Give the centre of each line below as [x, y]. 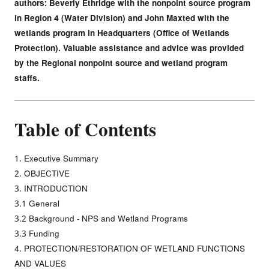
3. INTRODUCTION [51, 189]
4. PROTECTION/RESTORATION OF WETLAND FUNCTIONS [130, 249]
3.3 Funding [37, 234]
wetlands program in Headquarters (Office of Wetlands [122, 33]
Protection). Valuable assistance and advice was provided [129, 48]
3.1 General [37, 204]
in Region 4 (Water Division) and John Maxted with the [122, 18]
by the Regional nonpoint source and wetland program [121, 63]
